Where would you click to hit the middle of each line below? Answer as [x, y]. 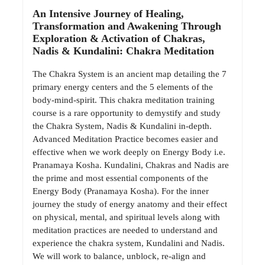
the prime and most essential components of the [120, 178]
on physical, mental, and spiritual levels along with [126, 217]
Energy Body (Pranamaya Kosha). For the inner [121, 191]
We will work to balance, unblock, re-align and [119, 256]
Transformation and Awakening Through [127, 26]
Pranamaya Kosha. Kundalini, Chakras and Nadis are [131, 165]
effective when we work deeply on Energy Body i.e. [129, 152]
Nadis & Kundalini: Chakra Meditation [123, 51]
